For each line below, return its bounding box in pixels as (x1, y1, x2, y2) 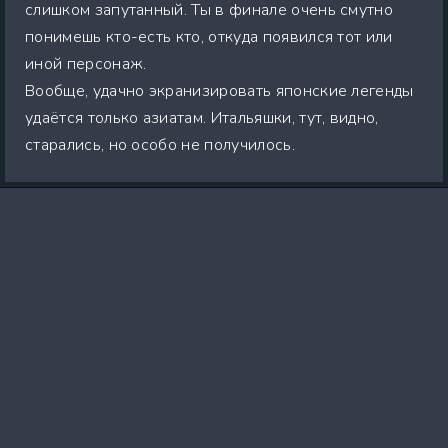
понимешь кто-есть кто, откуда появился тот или (25, 25, 393, 48)
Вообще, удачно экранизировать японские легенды (25, 79, 414, 102)
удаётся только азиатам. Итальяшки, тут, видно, (25, 106, 379, 129)
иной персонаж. (25, 52, 147, 75)
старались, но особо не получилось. (25, 133, 295, 156)
